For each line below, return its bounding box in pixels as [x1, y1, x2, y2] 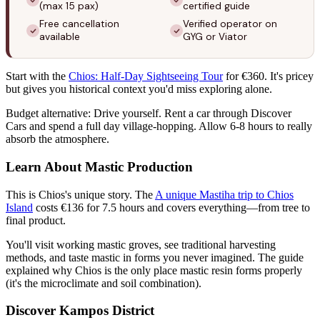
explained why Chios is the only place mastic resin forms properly [6, 264, 302, 276]
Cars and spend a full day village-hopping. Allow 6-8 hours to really [6, 120, 312, 133]
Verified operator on [183, 18, 277, 31]
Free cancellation [39, 18, 119, 31]
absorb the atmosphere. [6, 133, 109, 146]
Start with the [6, 70, 69, 83]
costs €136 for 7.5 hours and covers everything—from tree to [33, 201, 310, 214]
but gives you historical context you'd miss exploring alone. [6, 83, 272, 96]
